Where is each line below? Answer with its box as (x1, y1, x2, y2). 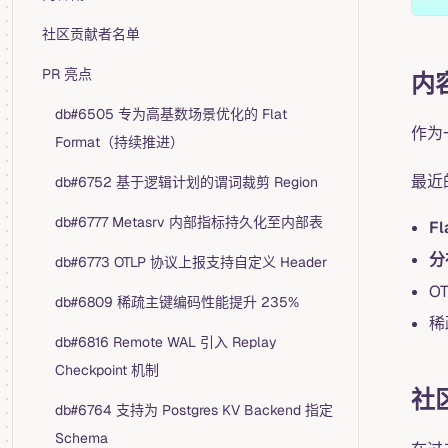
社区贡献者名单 (42, 25, 140, 43)
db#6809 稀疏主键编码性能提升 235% (55, 293, 299, 311)
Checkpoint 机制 (55, 361, 159, 379)
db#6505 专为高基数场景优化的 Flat (55, 105, 287, 123)
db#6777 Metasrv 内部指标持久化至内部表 (55, 213, 323, 231)
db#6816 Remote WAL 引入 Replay (55, 333, 277, 351)
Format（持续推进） (55, 133, 184, 151)
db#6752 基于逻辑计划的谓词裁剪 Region (55, 173, 318, 191)
